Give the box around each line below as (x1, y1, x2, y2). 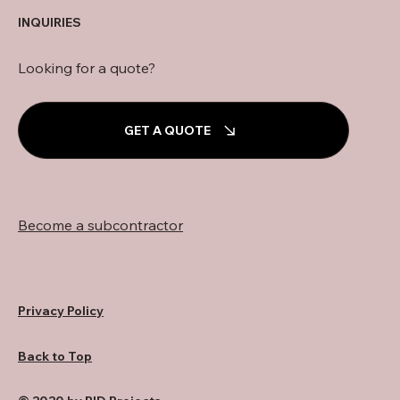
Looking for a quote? (18, 58, 155, 77)
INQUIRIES (18, 13, 81, 30)
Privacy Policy (18, 303, 104, 320)
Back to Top (18, 348, 92, 365)
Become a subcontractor (18, 215, 183, 234)
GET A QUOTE (123, 121, 211, 138)
